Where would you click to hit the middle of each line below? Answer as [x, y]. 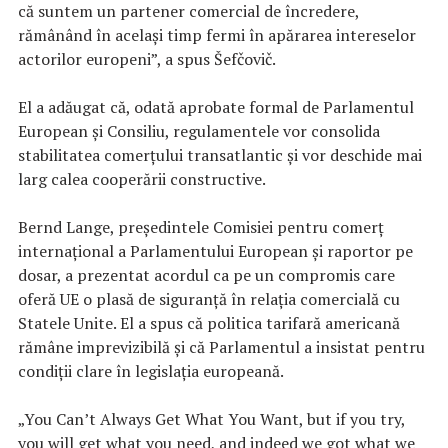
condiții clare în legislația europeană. [151, 370]
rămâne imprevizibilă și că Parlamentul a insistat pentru [221, 346]
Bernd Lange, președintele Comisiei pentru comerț [201, 226]
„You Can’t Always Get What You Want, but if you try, [211, 418]
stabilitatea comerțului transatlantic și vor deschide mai [220, 154]
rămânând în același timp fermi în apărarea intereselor [217, 34]
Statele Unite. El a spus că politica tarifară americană [209, 322]
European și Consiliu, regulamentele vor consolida [199, 130]
